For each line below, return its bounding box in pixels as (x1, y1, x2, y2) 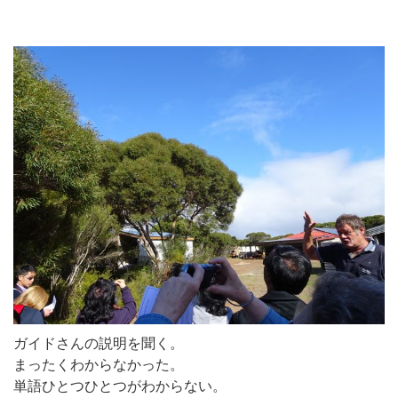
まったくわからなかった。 (13, 356, 184, 372)
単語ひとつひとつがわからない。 (13, 378, 227, 394)
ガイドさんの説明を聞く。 (13, 335, 184, 351)
